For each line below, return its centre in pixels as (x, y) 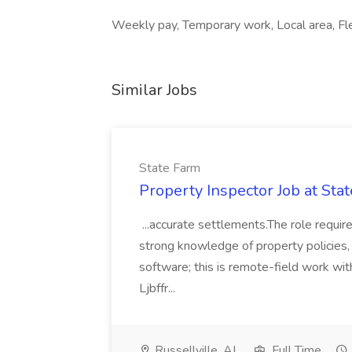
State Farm (170, 168)
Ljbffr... (159, 288)
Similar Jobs (154, 90)
